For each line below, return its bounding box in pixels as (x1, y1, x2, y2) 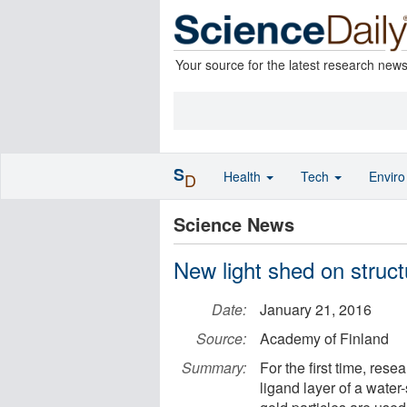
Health (223, 167, 264, 185)
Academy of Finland (260, 328, 389, 349)
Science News (174, 211, 294, 237)
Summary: (182, 357, 246, 378)
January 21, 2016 (260, 299, 372, 320)
